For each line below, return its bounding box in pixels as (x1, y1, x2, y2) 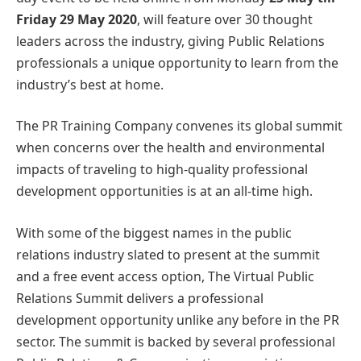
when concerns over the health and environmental (16, 139, 325, 157)
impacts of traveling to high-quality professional (16, 160, 308, 179)
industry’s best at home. (16, 75, 164, 93)
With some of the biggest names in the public (16, 223, 292, 242)
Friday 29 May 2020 (16, 10, 137, 28)
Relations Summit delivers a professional (16, 288, 263, 307)
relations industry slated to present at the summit (16, 245, 320, 263)
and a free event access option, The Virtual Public (16, 267, 314, 285)
